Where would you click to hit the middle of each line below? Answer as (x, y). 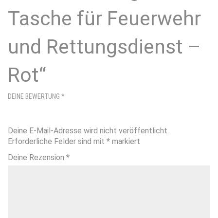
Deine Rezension (37, 157)
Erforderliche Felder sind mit (57, 141)
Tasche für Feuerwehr (104, 18)
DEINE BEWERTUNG (35, 96)
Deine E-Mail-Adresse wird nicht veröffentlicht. (88, 130)
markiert (125, 141)
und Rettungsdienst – (104, 46)
